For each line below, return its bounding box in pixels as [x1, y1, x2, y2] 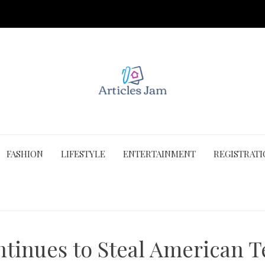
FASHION [7, 148, 43, 160]
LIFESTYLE [61, 148, 105, 160]
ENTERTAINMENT [123, 148, 196, 160]
